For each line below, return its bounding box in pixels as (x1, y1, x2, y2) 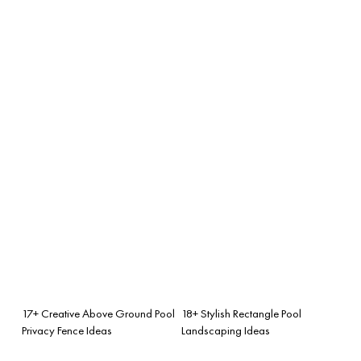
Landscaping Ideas (181, 322, 270, 338)
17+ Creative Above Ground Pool (22, 305, 175, 321)
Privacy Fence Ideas (22, 322, 112, 338)
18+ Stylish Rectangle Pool (181, 305, 301, 321)
